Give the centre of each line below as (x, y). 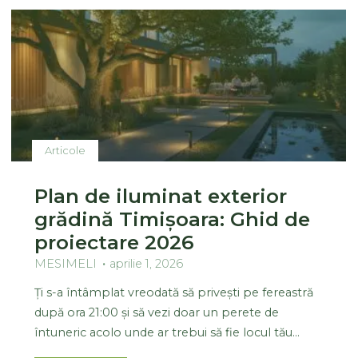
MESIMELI (66, 263)
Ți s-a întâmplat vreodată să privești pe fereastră (174, 292)
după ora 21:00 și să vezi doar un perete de (157, 312)
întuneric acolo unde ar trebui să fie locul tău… (167, 332)
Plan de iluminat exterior (161, 195)
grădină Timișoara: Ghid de (173, 219)
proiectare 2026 (115, 242)
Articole (66, 150)
